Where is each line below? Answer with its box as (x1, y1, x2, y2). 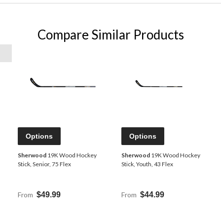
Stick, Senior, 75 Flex (18, 160, 71, 168)
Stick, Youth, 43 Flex (121, 160, 173, 168)
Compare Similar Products (37, 27, 184, 43)
